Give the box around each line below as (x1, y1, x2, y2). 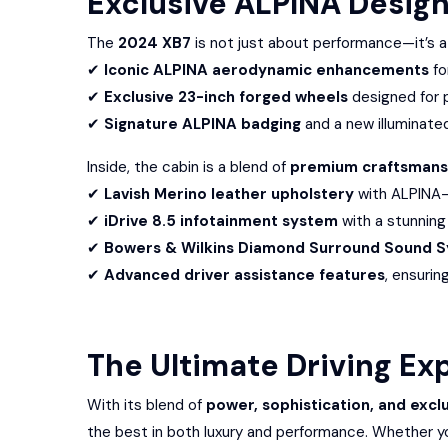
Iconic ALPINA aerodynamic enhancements (104, 60, 429, 80)
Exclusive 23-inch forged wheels (104, 87, 348, 107)
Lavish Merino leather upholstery (104, 184, 354, 204)
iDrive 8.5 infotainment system (104, 211, 338, 231)
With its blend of (87, 395, 206, 415)
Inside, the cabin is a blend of (87, 157, 290, 177)
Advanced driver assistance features (104, 265, 385, 285)
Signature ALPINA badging (104, 114, 301, 134)
